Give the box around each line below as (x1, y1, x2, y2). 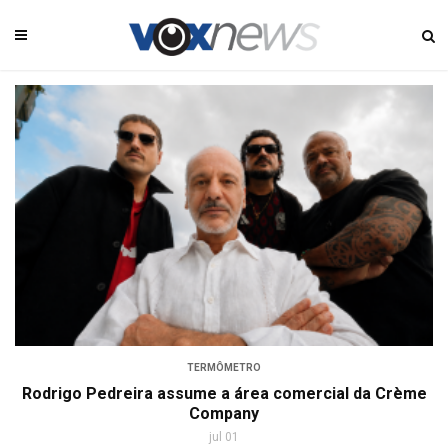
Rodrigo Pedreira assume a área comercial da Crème (21, 384, 427, 404)
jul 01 (209, 430, 239, 445)
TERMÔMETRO (187, 362, 261, 374)
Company (189, 404, 259, 424)
